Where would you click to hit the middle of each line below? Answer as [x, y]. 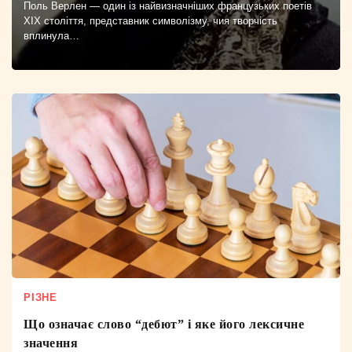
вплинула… [51, 35]
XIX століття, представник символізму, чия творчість [150, 20]
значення [51, 343]
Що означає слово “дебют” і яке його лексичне [164, 324]
